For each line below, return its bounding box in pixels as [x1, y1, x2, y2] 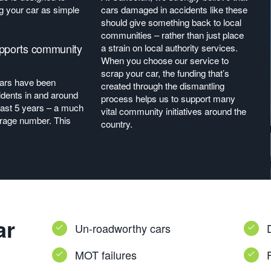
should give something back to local [101, 16, 242, 28]
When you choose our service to [101, 54, 229, 67]
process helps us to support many [101, 92, 236, 105]
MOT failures [74, 247, 137, 263]
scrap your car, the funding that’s [101, 67, 230, 79]
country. [101, 117, 133, 130]
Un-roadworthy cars [74, 220, 171, 236]
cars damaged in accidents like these [101, 3, 248, 16]
